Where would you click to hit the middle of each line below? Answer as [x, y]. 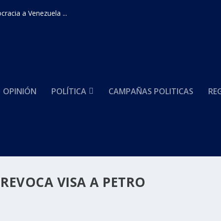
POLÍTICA [69, 91]
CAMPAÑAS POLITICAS [151, 91]
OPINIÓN [20, 91]
